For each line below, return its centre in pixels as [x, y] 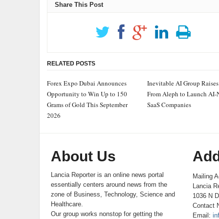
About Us [84, 156]
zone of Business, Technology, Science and [113, 194]
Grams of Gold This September [87, 105]
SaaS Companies [169, 105]
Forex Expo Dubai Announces [87, 83]
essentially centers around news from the [109, 185]
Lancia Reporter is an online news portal [108, 175]
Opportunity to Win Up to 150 [87, 94]
